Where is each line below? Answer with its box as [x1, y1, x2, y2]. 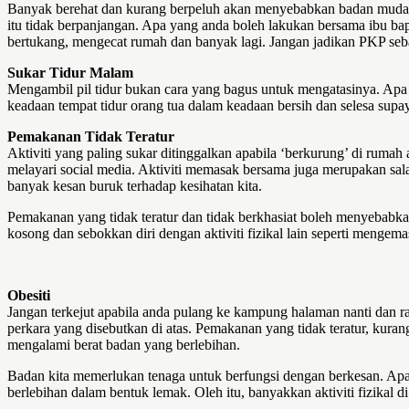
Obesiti [7, 287, 50, 303]
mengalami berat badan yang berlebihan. [7, 336, 240, 352]
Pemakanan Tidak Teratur [7, 128, 174, 144]
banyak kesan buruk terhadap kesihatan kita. [7, 177, 262, 194]
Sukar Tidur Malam [7, 64, 133, 80]
